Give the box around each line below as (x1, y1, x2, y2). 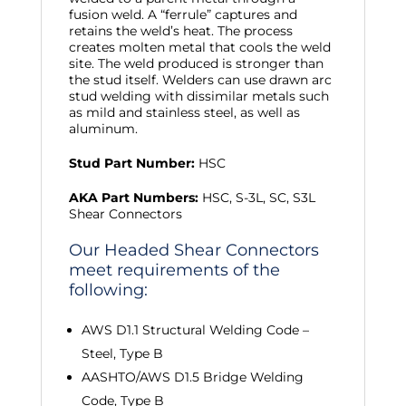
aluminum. (68, 121, 138, 137)
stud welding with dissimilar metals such (68, 88, 329, 104)
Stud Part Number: (68, 155, 195, 171)
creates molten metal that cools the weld (68, 39, 331, 55)
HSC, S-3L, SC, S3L (198, 189, 315, 206)
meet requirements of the (68, 260, 280, 280)
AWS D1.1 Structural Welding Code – (81, 322, 309, 338)
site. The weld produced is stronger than (68, 55, 324, 72)
